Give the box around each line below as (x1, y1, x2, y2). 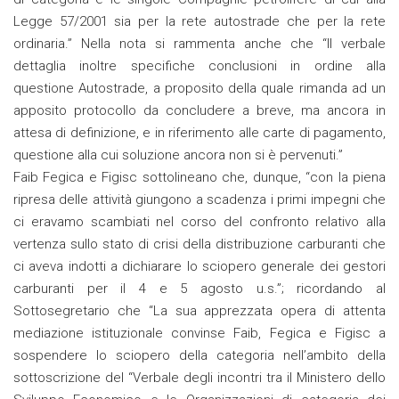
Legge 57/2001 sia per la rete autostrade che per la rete (13, 13, 386, 30)
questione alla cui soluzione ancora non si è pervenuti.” (13, 147, 343, 164)
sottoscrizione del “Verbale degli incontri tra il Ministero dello (13, 370, 386, 387)
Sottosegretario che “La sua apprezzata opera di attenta (13, 303, 386, 320)
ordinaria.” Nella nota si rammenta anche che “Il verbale (13, 36, 386, 53)
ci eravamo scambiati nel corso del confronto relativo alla (13, 214, 386, 231)
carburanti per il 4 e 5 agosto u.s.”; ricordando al (13, 281, 386, 297)
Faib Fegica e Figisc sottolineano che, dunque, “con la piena (13, 169, 386, 186)
